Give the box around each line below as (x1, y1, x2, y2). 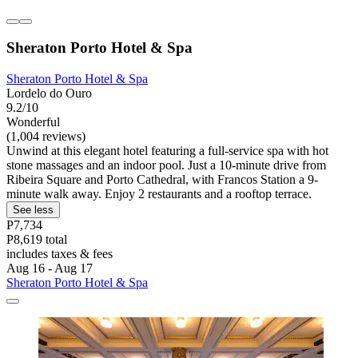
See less (13, 204, 54, 217)
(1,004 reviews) (6, 129, 86, 144)
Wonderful (6, 115, 60, 129)
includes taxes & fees (6, 247, 113, 261)
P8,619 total (6, 233, 67, 247)
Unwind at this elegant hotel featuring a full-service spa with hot (6, 144, 328, 158)
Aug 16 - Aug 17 (6, 261, 93, 276)
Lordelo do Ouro (6, 86, 92, 101)
